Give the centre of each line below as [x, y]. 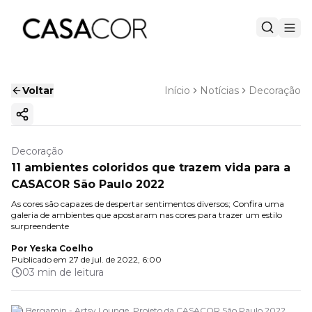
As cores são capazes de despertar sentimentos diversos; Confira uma [148, 204]
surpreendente [40, 226]
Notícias [219, 91]
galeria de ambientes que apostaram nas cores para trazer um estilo [147, 215]
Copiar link [49, 120]
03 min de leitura [63, 272]
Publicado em [39, 259]
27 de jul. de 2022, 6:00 [115, 259]
